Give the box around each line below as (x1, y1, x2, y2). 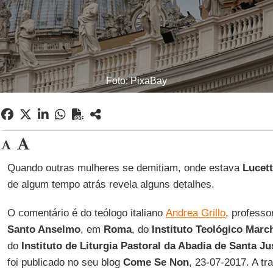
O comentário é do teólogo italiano (7, 207, 166, 219)
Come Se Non (122, 257, 189, 268)
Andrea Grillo (165, 207, 225, 219)
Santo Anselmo (7, 224, 80, 235)
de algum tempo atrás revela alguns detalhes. (7, 179, 214, 190)
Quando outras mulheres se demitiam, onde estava (7, 162, 243, 174)
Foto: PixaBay (106, 76, 167, 86)
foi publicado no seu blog (7, 257, 123, 268)
